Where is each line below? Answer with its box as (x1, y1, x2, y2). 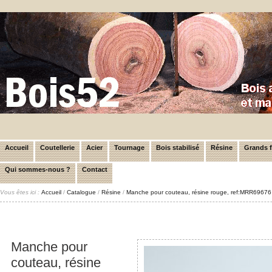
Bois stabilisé (156, 144, 199, 151)
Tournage (114, 144, 144, 151)
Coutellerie (40, 144, 75, 151)
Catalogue (67, 189, 96, 195)
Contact (82, 166, 107, 173)
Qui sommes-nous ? (5, 166, 70, 173)
